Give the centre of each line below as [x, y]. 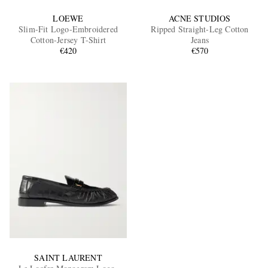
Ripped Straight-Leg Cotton [200, 29]
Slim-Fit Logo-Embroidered [68, 29]
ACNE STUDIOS [200, 18]
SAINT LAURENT [68, 258]
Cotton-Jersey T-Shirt [68, 39]
